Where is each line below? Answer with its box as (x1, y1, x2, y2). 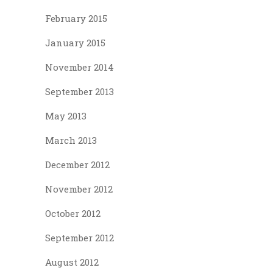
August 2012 (45, 255, 99, 268)
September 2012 (45, 231, 114, 244)
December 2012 (45, 158, 110, 171)
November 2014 (45, 60, 114, 73)
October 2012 (45, 207, 101, 219)
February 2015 (45, 12, 107, 24)
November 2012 (45, 182, 113, 195)
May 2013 (45, 109, 87, 122)
